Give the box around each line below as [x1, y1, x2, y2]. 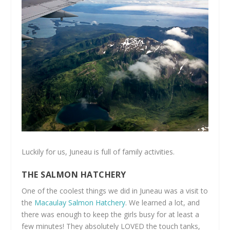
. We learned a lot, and [125, 197, 200, 207]
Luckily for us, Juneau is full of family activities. [22, 147, 175, 157]
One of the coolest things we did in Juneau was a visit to [22, 185, 208, 196]
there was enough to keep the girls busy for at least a [22, 209, 200, 219]
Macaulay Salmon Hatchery [34, 197, 126, 207]
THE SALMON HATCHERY [22, 168, 126, 180]
